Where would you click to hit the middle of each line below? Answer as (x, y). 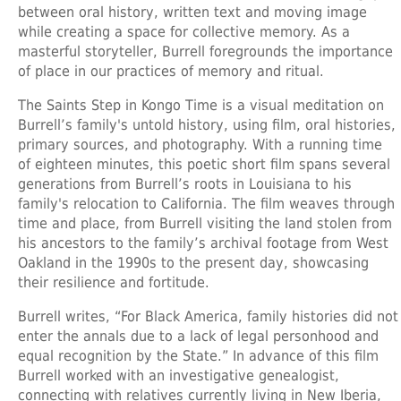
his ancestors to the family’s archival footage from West (203, 243)
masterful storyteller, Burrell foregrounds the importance (205, 51)
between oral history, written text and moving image (192, 12)
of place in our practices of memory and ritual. (171, 71)
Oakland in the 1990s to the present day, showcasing (193, 262)
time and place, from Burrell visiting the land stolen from (205, 223)
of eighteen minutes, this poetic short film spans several (204, 164)
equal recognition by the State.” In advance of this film (198, 355)
